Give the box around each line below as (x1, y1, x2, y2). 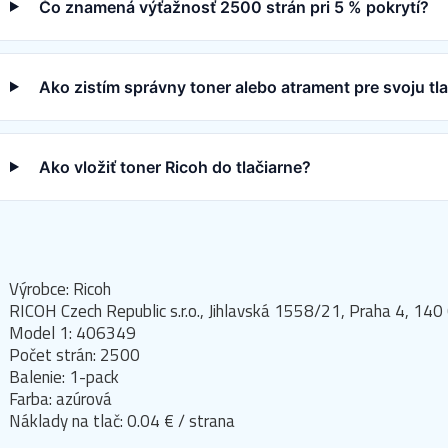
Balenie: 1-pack (9, 364, 119, 391)
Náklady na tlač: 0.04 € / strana (9, 408, 235, 435)
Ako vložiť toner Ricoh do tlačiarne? (38, 157, 311, 178)
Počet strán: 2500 (9, 342, 140, 369)
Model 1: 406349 (9, 320, 136, 347)
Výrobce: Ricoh (9, 276, 111, 303)
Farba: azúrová (9, 386, 112, 413)
